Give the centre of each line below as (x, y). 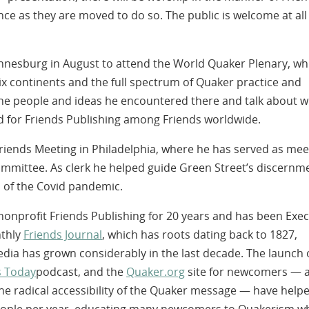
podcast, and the (81, 272)
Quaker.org (156, 272)
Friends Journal (63, 235)
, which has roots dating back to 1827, (200, 235)
